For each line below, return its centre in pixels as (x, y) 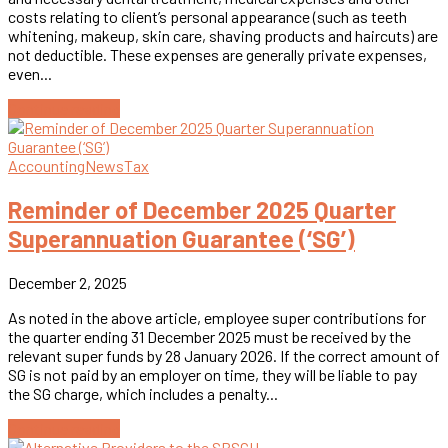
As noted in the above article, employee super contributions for (217, 317)
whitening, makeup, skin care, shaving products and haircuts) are (223, 36)
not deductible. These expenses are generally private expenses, (217, 55)
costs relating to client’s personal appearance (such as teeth (207, 17)
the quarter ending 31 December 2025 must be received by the (209, 336)
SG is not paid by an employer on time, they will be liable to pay (212, 374)
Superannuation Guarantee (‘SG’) (181, 238)
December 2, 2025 (67, 282)
